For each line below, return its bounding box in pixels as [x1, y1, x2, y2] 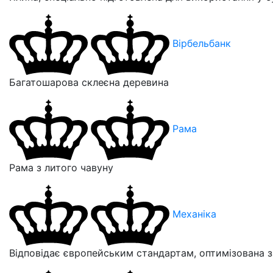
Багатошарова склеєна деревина [9, 76, 169, 88]
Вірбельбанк [172, 37, 231, 50]
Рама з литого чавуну [9, 161, 113, 174]
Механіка [172, 208, 216, 221]
